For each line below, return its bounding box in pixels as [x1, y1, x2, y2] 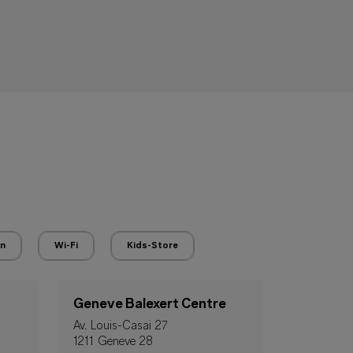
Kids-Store [127, 241, 178, 251]
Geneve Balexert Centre [73, 297, 226, 312]
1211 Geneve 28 [73, 336, 153, 348]
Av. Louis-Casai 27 [73, 320, 168, 333]
